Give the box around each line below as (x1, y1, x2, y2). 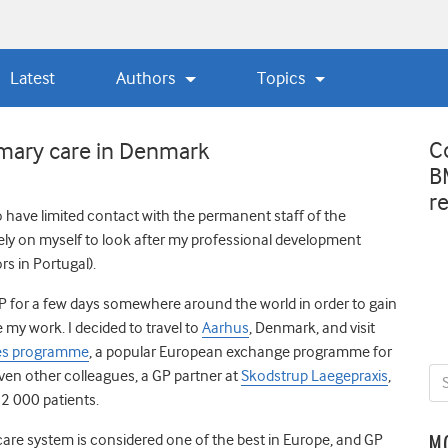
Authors (116, 67, 180, 88)
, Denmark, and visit (249, 318, 375, 337)
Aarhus (202, 318, 249, 337)
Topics (257, 67, 310, 88)
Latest (9, 67, 55, 88)
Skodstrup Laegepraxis (241, 366, 388, 385)
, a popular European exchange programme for (89, 342, 392, 361)
